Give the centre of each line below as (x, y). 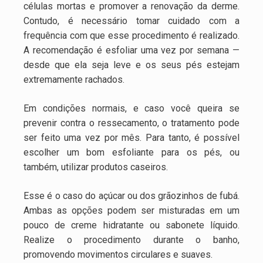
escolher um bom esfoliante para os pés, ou (131, 152)
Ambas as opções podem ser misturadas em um (131, 210)
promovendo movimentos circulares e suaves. (118, 254)
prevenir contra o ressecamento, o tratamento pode (131, 123)
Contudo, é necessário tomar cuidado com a (131, 21)
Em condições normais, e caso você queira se (131, 108)
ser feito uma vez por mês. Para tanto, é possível (131, 137)
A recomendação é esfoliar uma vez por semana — (131, 50)
